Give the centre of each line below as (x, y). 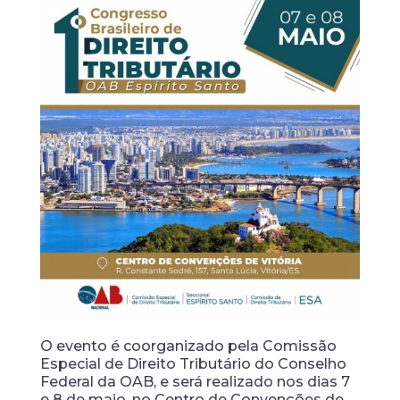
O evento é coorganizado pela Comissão (188, 346)
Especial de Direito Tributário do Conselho (193, 364)
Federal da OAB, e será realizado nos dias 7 (195, 382)
